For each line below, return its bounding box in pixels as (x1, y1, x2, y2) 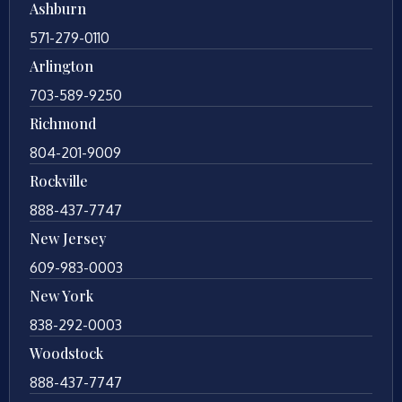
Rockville (30, 171, 88, 191)
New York (30, 286, 93, 306)
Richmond (30, 114, 96, 134)
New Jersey (30, 229, 106, 249)
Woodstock (30, 344, 103, 363)
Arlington (30, 57, 93, 76)
